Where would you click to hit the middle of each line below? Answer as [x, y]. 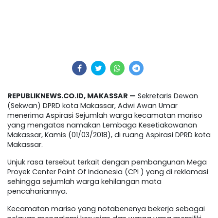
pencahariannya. [37, 191]
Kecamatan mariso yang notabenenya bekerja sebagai [106, 209]
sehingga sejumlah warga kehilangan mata [84, 181]
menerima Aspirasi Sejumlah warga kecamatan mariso [105, 115]
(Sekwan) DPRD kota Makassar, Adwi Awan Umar [92, 105]
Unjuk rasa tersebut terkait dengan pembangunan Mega [107, 162]
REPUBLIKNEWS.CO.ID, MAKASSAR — [72, 96]
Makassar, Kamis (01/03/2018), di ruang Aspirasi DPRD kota [109, 135]
